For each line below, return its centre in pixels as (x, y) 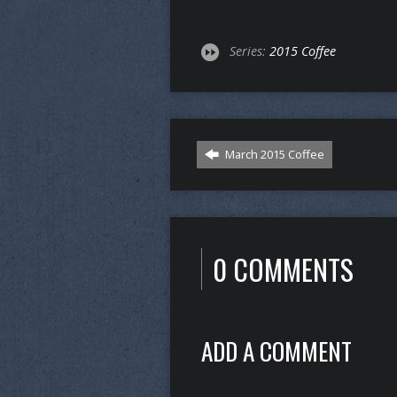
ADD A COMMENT (276, 350)
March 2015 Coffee (273, 154)
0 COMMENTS (283, 269)
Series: (249, 51)
